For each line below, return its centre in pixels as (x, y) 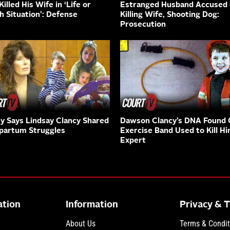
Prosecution (143, 25)
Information (92, 205)
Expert (133, 141)
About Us (81, 223)
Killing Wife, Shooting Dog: (170, 15)
